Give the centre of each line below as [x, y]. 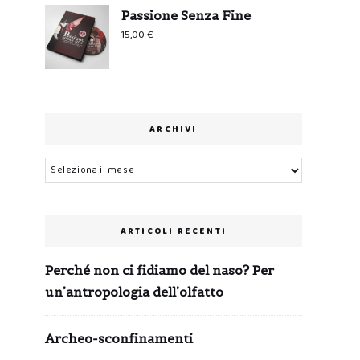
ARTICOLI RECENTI [174, 231]
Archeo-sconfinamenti [119, 338]
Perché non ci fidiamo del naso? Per [160, 270]
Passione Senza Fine [186, 15]
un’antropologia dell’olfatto [134, 291]
